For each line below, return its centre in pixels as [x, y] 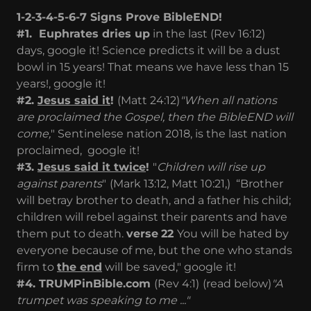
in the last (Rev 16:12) [208, 33]
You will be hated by [233, 233]
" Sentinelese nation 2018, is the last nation [169, 133]
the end [79, 267]
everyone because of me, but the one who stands [154, 250]
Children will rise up [211, 167]
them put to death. [72, 233]
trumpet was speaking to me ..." [104, 300]
